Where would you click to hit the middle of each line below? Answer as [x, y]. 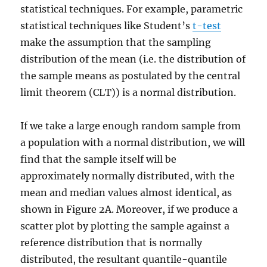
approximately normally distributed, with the [128, 176]
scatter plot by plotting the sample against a [125, 226]
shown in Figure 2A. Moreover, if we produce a [129, 209]
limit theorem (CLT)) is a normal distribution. [128, 92]
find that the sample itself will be [99, 159]
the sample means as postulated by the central [131, 75]
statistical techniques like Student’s [107, 25]
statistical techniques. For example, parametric [132, 9]
